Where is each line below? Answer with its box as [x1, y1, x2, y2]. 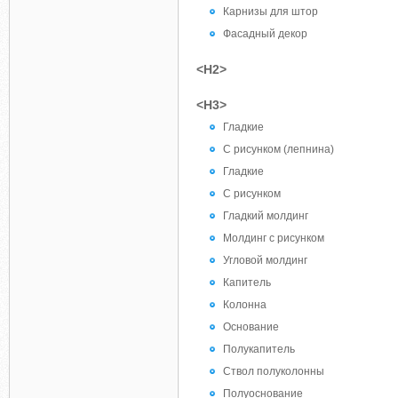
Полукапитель [223, 343, 295, 355]
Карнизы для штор [223, 5, 318, 18]
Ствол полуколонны [223, 365, 324, 378]
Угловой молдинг [223, 254, 307, 267]
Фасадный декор [223, 28, 307, 40]
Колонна [223, 298, 267, 311]
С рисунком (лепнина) [223, 143, 334, 155]
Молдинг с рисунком [223, 232, 324, 244]
